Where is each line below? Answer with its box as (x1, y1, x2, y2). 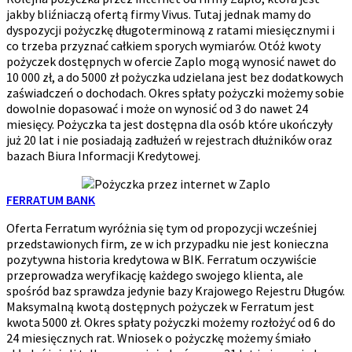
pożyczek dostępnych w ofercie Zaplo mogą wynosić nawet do (6, 53, 336, 70)
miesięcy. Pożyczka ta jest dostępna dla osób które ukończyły (6, 116, 332, 133)
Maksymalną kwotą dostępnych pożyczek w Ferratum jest (6, 299, 314, 315)
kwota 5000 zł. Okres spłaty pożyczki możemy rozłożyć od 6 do (6, 314, 335, 331)
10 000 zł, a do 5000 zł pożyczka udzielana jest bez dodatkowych (6, 69, 343, 86)
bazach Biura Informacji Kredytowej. (6, 148, 200, 164)
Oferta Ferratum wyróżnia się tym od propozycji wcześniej (6, 220, 317, 236)
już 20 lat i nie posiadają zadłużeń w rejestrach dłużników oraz (6, 132, 332, 148)
